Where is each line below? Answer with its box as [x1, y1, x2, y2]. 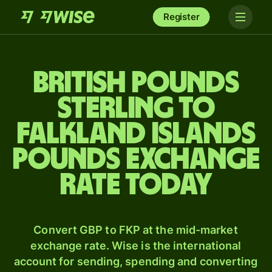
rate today [59, 170, 212, 200]
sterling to [57, 93, 215, 124]
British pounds [33, 68, 239, 98]
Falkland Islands [16, 119, 256, 149]
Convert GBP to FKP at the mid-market [33, 223, 238, 236]
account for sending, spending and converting [13, 255, 258, 268]
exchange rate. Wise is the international [30, 239, 242, 252]
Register [163, 11, 200, 22]
